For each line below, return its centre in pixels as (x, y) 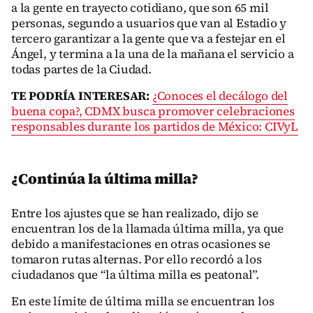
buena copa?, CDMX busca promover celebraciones (153, 111)
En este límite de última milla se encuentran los (143, 301)
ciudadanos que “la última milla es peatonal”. (135, 275)
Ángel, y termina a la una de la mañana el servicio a (153, 54)
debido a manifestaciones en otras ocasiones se (141, 244)
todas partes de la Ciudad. (81, 69)
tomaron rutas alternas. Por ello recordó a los (137, 259)
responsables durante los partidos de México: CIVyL (155, 126)
